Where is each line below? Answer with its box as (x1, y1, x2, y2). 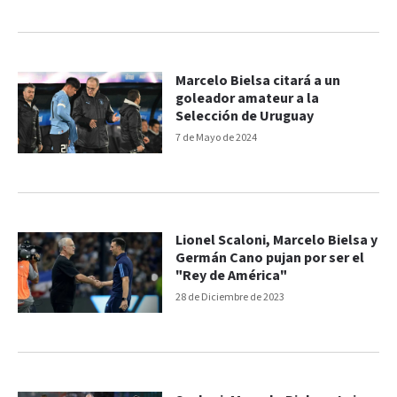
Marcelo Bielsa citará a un (175, 71, 341, 90)
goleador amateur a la (175, 89, 320, 108)
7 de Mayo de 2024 (175, 130, 258, 144)
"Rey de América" (175, 267, 288, 286)
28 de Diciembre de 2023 (175, 291, 285, 305)
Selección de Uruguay (175, 106, 315, 126)
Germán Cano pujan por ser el (175, 249, 365, 269)
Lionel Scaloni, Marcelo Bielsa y (175, 231, 378, 251)
